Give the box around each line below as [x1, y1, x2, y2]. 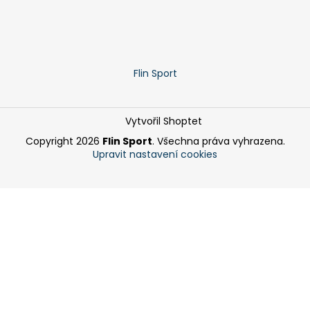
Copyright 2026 [25, 134, 102, 149]
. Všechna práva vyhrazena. [152, 134, 285, 149]
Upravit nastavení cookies [93, 147, 217, 162]
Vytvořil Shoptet [125, 114, 203, 129]
